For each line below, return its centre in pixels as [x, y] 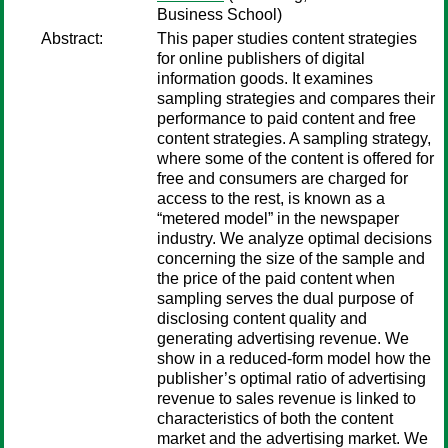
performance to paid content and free [286, 118]
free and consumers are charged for [282, 178]
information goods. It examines [265, 78]
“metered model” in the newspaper [278, 218]
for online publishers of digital [261, 58]
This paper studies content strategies [287, 38]
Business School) [219, 14]
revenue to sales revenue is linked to [286, 398]
